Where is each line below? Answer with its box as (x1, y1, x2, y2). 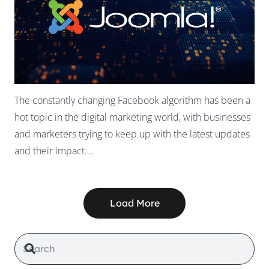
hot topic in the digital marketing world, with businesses (14, 110, 250, 124)
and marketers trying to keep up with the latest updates (14, 127, 250, 141)
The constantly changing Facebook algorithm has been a (14, 93, 250, 107)
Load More (109, 196, 160, 209)
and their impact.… (14, 144, 94, 157)
